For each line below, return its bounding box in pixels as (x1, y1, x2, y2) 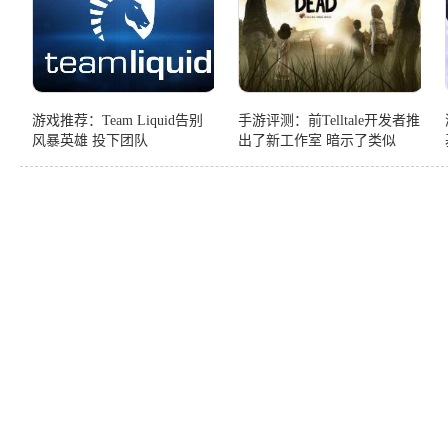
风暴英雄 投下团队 (32, 133, 148, 148)
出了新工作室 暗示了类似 (238, 133, 397, 148)
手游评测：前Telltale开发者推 (238, 113, 421, 128)
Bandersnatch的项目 (238, 153, 356, 168)
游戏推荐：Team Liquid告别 (32, 113, 203, 128)
